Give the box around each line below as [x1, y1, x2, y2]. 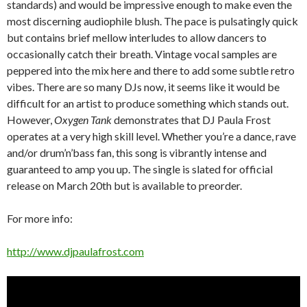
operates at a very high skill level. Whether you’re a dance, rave [7, 130, 296, 143]
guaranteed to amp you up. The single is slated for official [7, 162, 273, 176]
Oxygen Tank [54, 113, 112, 127]
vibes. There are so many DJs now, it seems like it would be [7, 80, 280, 94]
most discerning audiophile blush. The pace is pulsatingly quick [7, 14, 298, 28]
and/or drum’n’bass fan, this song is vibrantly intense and [7, 146, 267, 160]
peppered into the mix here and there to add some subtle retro [7, 64, 295, 77]
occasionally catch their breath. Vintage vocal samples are [7, 47, 277, 61]
